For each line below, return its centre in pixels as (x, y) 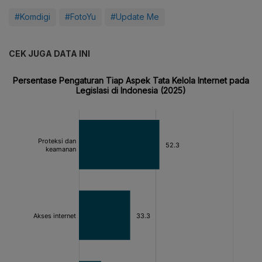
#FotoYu (80, 16)
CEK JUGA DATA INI (49, 53)
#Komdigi (32, 16)
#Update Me (135, 16)
